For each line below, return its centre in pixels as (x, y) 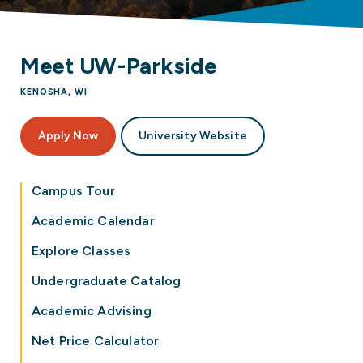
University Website (193, 136)
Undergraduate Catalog (107, 281)
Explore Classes (81, 251)
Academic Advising (92, 311)
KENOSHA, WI (54, 92)
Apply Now (68, 136)
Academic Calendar (93, 221)
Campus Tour (73, 191)
